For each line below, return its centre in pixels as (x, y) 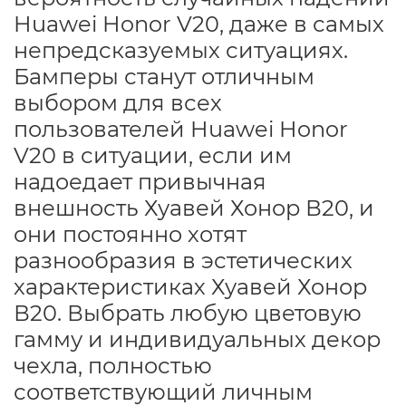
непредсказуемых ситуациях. (181, 50)
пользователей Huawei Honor (181, 129)
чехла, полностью (113, 365)
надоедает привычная (140, 181)
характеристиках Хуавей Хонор (190, 286)
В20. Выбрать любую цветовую (188, 313)
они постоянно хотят (130, 234)
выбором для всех (118, 102)
